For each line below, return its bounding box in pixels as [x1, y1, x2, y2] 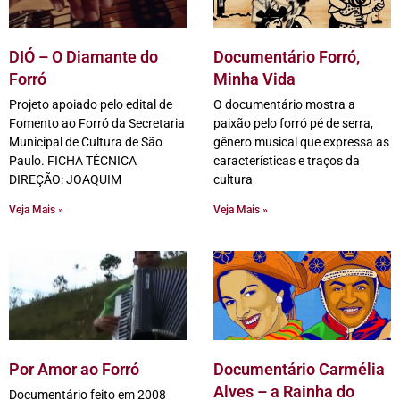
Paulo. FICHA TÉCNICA [9, 154, 137, 168]
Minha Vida [213, 70, 296, 88]
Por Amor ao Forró [9, 359, 139, 379]
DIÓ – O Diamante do [9, 47, 158, 66]
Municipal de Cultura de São [9, 135, 162, 149]
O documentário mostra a [213, 97, 355, 112]
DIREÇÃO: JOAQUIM [9, 172, 121, 187]
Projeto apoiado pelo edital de [9, 97, 172, 112]
